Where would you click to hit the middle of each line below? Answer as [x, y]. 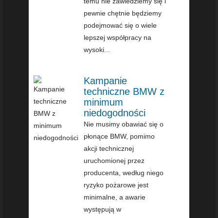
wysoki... [97, 49]
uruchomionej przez [114, 160]
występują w [103, 209]
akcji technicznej [109, 148]
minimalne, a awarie [115, 197]
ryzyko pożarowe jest [116, 185]
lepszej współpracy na [118, 37]
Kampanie [106, 81]
